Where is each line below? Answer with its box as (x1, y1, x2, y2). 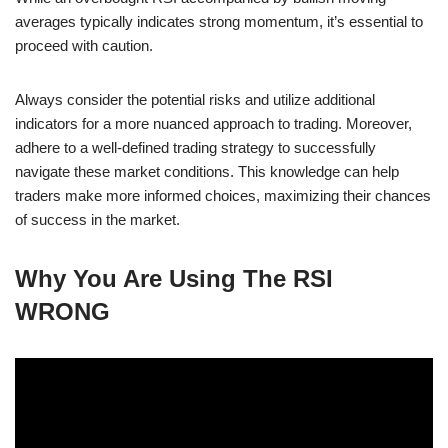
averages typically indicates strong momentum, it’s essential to (15, 12, 423, 30)
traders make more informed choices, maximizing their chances (15, 186, 431, 204)
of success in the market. (15, 210, 180, 228)
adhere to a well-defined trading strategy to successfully (15, 138, 376, 156)
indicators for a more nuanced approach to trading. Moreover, (15, 114, 412, 132)
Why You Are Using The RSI (15, 264, 333, 292)
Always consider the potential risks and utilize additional (15, 90, 375, 108)
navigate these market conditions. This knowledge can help (15, 162, 399, 180)
